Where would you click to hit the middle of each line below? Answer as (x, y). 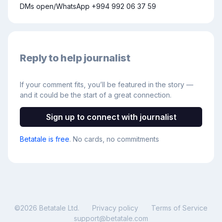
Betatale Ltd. (58, 208)
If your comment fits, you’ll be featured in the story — (107, 85)
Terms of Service (179, 208)
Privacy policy (115, 208)
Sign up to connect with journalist (111, 117)
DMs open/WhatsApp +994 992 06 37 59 (88, 6)
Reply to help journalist (75, 58)
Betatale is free (45, 139)
